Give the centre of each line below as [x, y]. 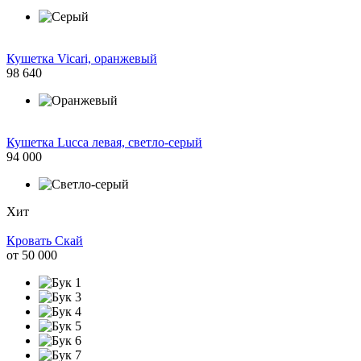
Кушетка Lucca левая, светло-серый [104, 142]
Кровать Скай [45, 240]
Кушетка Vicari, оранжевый [82, 58]
